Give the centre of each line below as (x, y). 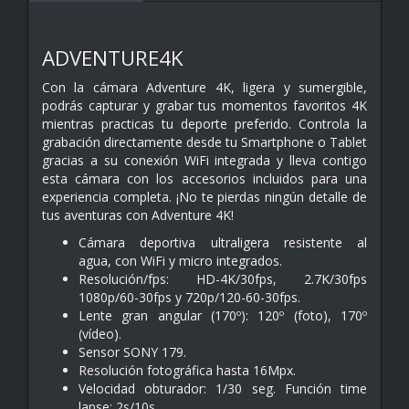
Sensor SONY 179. (132, 351)
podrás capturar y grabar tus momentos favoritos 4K (204, 105)
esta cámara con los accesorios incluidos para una (204, 178)
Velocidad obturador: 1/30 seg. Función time (223, 388)
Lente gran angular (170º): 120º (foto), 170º (223, 315)
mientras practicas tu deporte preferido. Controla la (204, 123)
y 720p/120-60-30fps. (238, 297)
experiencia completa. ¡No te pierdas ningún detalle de (204, 196)
